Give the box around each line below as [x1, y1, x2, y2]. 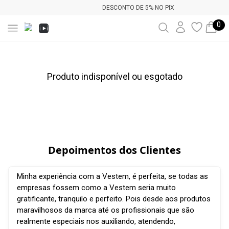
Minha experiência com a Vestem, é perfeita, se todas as [17, 172, 208, 181]
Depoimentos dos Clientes [48, 143, 181, 157]
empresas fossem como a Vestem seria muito [17, 183, 176, 193]
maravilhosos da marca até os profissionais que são [17, 205, 194, 215]
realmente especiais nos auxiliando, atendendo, [17, 217, 175, 226]
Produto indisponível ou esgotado [47, 71, 182, 82]
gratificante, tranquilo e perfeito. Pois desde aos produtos [17, 194, 211, 204]
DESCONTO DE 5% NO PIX [82, 4, 154, 11]
